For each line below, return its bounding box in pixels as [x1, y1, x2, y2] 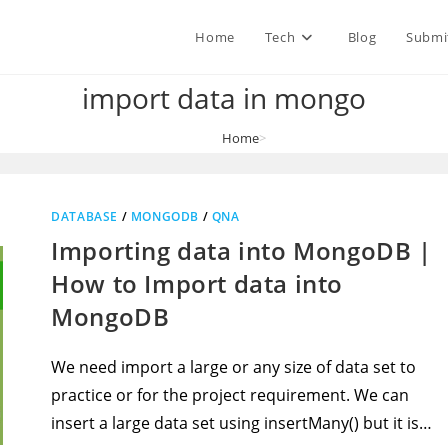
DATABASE [51, 208, 119, 225]
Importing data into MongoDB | [51, 234, 432, 267]
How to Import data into [51, 267, 344, 300]
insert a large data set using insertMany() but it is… [51, 412, 433, 434]
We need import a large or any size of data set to [51, 356, 417, 378]
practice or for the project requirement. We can [51, 384, 410, 406]
